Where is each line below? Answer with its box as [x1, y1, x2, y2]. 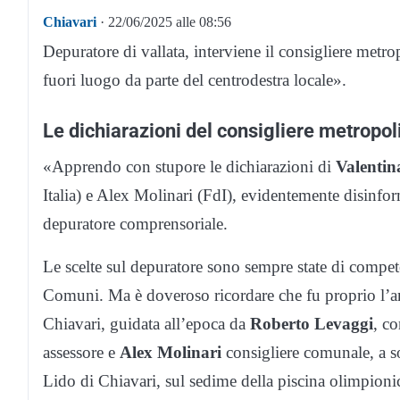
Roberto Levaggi [250, 314, 373, 334]
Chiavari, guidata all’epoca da [43, 314, 250, 334]
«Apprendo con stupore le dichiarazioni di [43, 157, 336, 177]
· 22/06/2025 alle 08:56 [96, 14, 231, 30]
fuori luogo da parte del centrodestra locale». [43, 71, 346, 90]
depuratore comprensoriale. [43, 214, 228, 234]
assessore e [43, 343, 120, 362]
